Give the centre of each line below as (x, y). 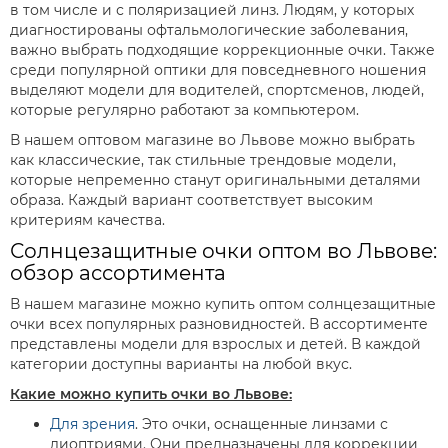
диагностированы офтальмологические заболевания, (209, 30)
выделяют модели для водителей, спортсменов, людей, (217, 90)
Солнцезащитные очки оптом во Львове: (223, 251)
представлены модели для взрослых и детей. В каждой (215, 344)
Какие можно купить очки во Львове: (151, 394)
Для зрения (92, 424)
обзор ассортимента (118, 273)
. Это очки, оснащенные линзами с (261, 424)
